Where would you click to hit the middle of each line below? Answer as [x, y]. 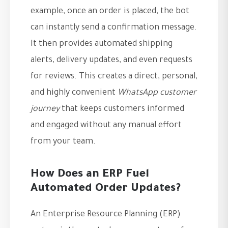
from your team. [63, 142]
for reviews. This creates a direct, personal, [114, 77]
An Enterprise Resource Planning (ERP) [106, 215]
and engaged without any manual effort [106, 126]
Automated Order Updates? [106, 189]
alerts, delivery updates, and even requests [111, 61]
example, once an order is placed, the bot [110, 12]
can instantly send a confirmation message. [114, 28]
